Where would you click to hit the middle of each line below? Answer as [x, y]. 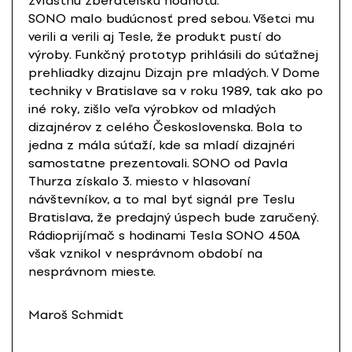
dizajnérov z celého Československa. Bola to [165, 127]
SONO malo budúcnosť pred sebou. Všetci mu [171, 19]
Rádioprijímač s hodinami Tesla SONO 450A [164, 236]
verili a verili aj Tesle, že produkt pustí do [155, 37]
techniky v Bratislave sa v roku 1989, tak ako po [176, 91]
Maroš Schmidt [76, 315]
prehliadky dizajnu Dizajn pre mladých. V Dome [174, 73]
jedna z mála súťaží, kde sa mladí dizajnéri [161, 145]
